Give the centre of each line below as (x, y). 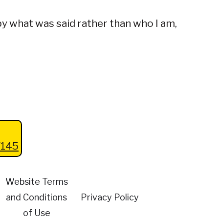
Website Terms (36, 182)
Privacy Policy (109, 197)
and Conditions (37, 197)
